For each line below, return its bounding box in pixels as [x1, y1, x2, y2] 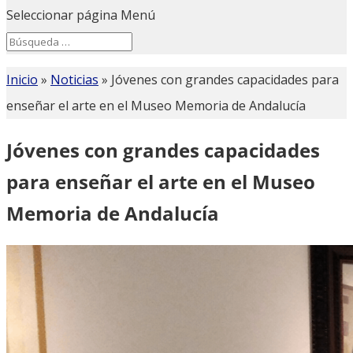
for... [6, 44, 35, 60]
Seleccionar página [6, 6, 117, 24]
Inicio [6, 71, 38, 88]
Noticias [50, 71, 98, 88]
